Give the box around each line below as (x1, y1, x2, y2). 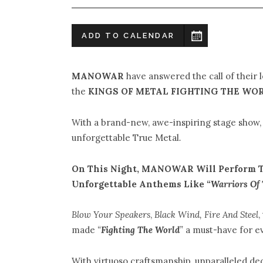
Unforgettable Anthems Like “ (72, 178, 211, 190)
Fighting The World (101, 224, 180, 236)
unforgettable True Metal (72, 132, 179, 144)
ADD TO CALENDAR (82, 31, 175, 40)
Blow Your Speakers (72, 209, 150, 221)
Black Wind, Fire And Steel (154, 209, 258, 221)
